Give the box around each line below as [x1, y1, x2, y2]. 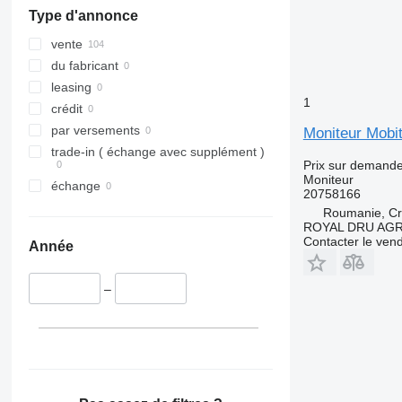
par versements [50, 123, 140, 138]
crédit [50, 101, 83, 117]
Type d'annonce [28, 8, 138, 24]
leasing [50, 80, 92, 95]
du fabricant [50, 58, 118, 74]
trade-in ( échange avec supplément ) [50, 144, 265, 160]
